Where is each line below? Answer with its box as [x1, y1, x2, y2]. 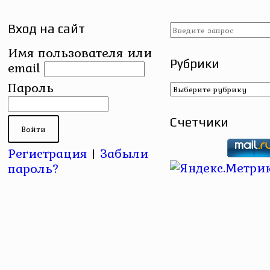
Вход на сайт [8, 21, 86, 36]
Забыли [100, 143, 149, 163]
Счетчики [170, 115, 229, 130]
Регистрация [8, 143, 87, 163]
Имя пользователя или [8, 43, 152, 62]
